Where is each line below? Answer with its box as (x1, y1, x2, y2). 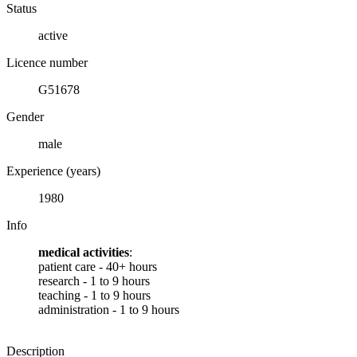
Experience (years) (6, 163, 100, 178)
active (38, 28, 68, 42)
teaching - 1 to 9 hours (38, 288, 151, 302)
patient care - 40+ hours (38, 259, 157, 273)
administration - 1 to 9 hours (38, 302, 179, 316)
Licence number (6, 55, 88, 69)
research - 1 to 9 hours (38, 273, 150, 288)
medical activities (38, 245, 129, 259)
